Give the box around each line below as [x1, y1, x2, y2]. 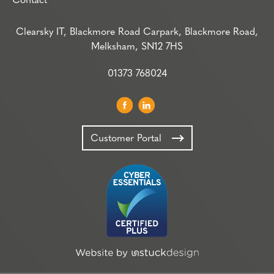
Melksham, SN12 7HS [91, 42, 183, 53]
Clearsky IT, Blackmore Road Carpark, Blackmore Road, [16, 28, 258, 38]
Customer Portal [90, 134, 161, 144]
